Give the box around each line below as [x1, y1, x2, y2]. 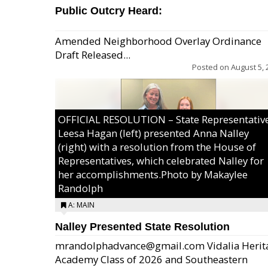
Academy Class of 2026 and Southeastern [55, 252, 248, 266]
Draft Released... [55, 48, 130, 62]
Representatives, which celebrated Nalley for [58, 154, 264, 167]
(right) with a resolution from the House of [58, 140, 256, 154]
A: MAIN [68, 200, 95, 210]
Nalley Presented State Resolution [55, 221, 230, 233]
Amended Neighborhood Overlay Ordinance [55, 34, 261, 48]
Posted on [192, 62, 231, 72]
